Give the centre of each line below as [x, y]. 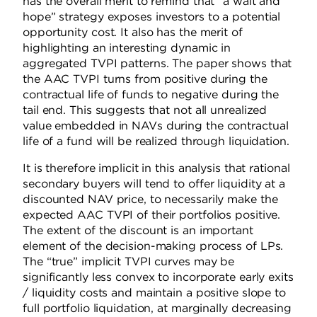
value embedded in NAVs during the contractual [156, 126]
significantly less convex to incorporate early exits [158, 277]
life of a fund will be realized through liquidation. [156, 141]
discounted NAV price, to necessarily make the [150, 199]
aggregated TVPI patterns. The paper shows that [157, 63]
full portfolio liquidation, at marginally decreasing [157, 308]
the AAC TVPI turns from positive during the [145, 79]
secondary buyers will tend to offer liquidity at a [154, 184]
